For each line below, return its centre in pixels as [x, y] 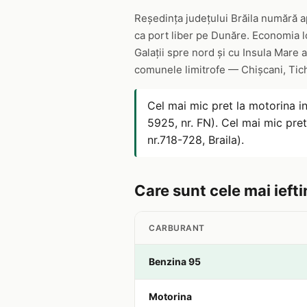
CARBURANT [177, 228]
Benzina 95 [175, 261]
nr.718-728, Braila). [196, 140]
